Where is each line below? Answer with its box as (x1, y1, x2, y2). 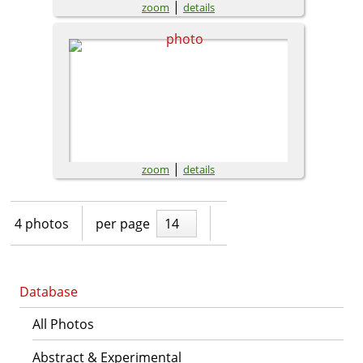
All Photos (32, 314, 94, 333)
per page (95, 214, 150, 233)
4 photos (14, 214, 69, 233)
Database (19, 282, 78, 301)
